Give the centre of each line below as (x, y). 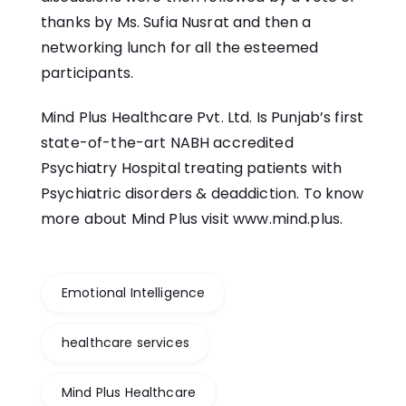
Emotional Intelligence (134, 293)
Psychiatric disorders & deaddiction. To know (203, 194)
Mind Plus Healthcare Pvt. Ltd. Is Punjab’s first (203, 118)
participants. (87, 73)
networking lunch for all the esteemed (180, 48)
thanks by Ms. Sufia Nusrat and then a (176, 23)
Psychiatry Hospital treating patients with (192, 169)
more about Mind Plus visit (137, 219)
